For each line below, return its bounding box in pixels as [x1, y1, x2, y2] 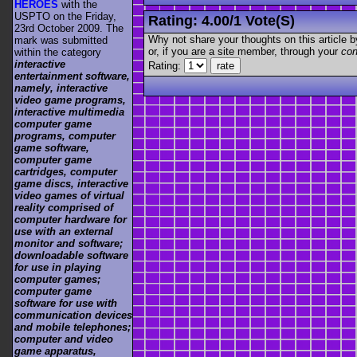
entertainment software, [14, 70, 130, 83]
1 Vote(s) [233, 13, 295, 29]
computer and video [14, 333, 113, 346]
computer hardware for [14, 214, 127, 226]
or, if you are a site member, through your [148, 45, 341, 57]
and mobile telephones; [14, 321, 131, 334]
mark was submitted [14, 34, 108, 47]
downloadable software [14, 249, 128, 262]
